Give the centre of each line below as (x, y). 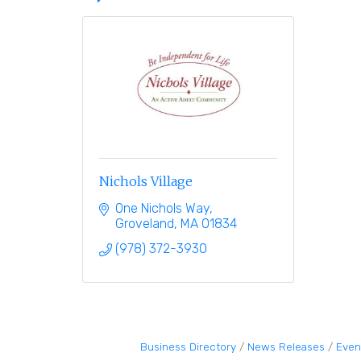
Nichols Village (146, 181)
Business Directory (188, 346)
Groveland (145, 223)
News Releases (286, 346)
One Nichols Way (162, 208)
